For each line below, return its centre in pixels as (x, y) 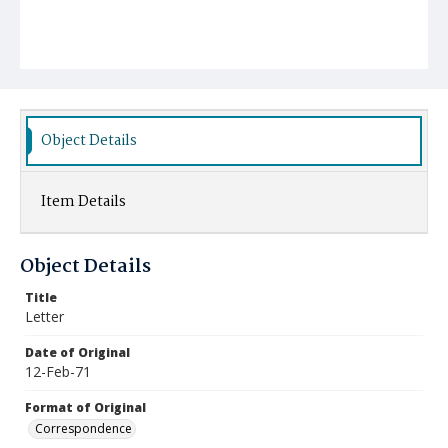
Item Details (83, 202)
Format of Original (85, 407)
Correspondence (83, 428)
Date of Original (77, 352)
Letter (44, 316)
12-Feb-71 (58, 371)
